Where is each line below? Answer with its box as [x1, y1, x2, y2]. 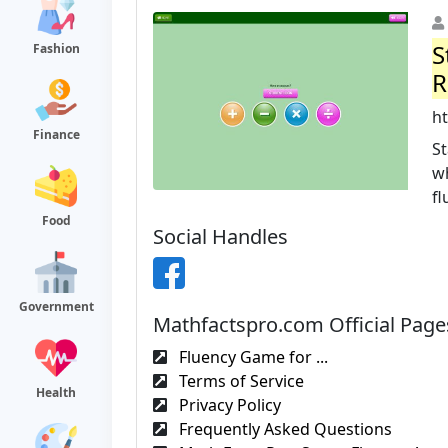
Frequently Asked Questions [175, 418, 392, 440]
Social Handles [153, 223, 288, 250]
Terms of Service [175, 370, 304, 392]
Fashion [32, 40, 80, 57]
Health [36, 384, 76, 401]
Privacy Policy [175, 394, 281, 416]
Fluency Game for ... [175, 346, 328, 368]
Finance [32, 126, 80, 143]
